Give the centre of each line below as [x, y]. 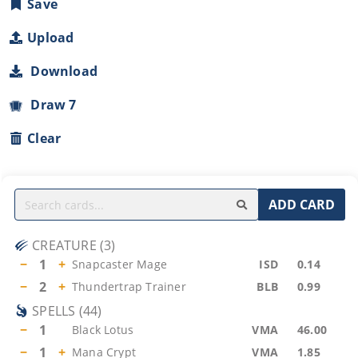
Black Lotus [103, 330]
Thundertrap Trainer [129, 286]
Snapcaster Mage [119, 264]
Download [61, 71]
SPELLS [54, 311]
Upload [51, 38]
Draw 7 [50, 105]
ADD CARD [302, 205]
